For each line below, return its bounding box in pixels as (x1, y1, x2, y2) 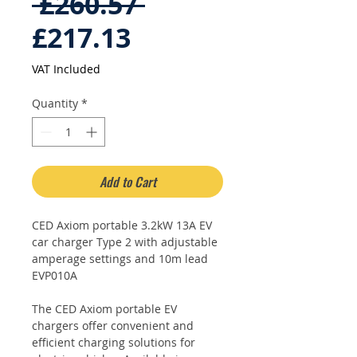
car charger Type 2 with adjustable (32, 234, 218, 249)
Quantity (32, 96, 78, 111)
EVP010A (32, 268, 77, 283)
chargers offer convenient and (32, 318, 194, 333)
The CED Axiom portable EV (32, 301, 177, 316)
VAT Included (32, 61, 100, 76)
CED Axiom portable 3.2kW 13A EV (32, 218, 212, 233)
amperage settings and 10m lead (32, 251, 208, 266)
